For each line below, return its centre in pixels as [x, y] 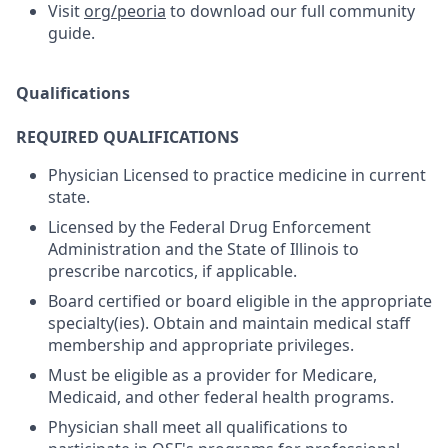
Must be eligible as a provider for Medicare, [212, 375]
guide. [71, 33]
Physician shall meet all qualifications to [198, 427]
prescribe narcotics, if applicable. [172, 271]
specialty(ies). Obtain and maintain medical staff [229, 323]
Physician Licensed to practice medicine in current [237, 175]
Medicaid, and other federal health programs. [221, 397]
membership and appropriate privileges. [201, 345]
